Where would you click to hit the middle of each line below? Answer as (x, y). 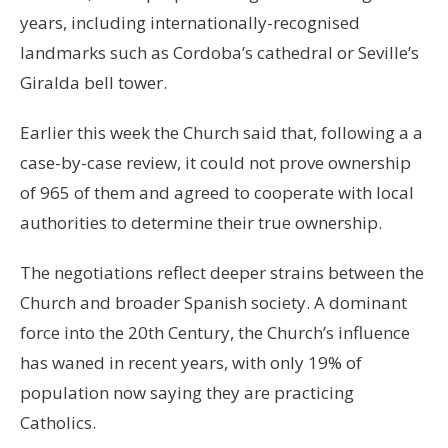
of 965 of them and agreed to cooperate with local (217, 192)
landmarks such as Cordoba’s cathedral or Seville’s (219, 52)
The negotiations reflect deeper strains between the (222, 272)
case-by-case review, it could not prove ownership (215, 162)
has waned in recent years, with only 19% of (191, 362)
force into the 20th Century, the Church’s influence (215, 332)
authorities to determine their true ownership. (201, 222)
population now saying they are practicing (187, 392)
